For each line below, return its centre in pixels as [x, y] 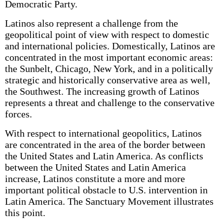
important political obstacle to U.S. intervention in [106, 190]
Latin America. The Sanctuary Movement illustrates [109, 201]
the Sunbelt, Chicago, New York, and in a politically [109, 69]
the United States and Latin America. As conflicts [104, 156]
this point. [25, 213]
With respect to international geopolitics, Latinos [103, 133]
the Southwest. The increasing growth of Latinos [102, 91]
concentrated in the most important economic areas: [109, 57]
